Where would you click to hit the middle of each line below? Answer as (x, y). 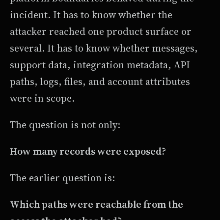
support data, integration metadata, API (100, 65)
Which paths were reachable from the (96, 204)
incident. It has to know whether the (91, 14)
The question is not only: (65, 124)
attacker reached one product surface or (101, 31)
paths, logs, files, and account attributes (100, 81)
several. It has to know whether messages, (104, 48)
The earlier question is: (62, 178)
